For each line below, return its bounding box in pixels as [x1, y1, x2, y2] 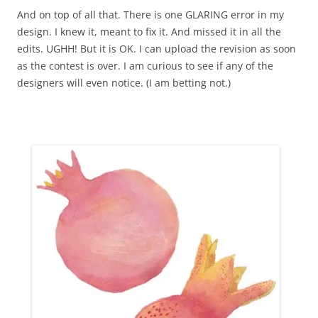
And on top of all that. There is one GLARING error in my [17, 8, 284, 22]
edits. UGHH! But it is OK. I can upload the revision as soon [17, 42, 296, 56]
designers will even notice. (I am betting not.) [17, 76, 231, 90]
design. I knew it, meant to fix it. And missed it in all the [17, 25, 281, 39]
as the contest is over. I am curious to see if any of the [17, 59, 273, 73]
